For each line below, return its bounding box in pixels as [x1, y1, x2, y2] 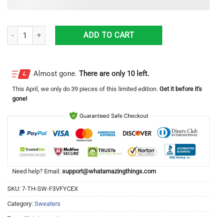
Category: [7, 200, 34, 208]
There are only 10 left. [79, 69, 149, 78]
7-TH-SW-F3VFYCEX [22, 185, 78, 193]
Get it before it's [158, 85, 202, 93]
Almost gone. [33, 69, 79, 78]
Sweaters [34, 200, 61, 208]
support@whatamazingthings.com [62, 168, 156, 175]
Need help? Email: [12, 168, 62, 175]
